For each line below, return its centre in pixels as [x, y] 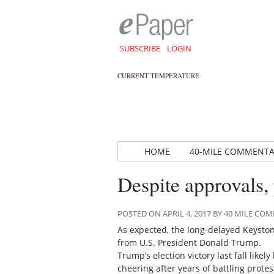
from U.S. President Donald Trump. [189, 243]
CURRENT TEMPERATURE [158, 76]
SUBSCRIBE [140, 48]
